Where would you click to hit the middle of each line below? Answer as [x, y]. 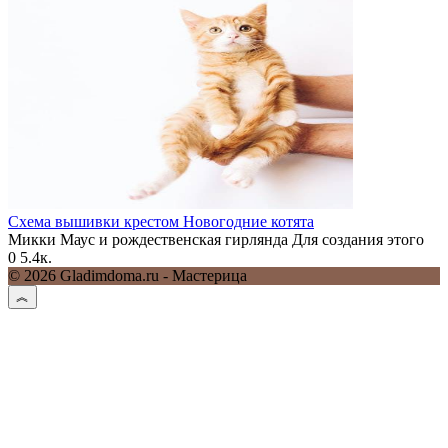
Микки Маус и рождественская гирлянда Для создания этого [216, 239]
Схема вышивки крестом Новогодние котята [161, 221]
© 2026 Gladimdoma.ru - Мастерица [127, 275]
